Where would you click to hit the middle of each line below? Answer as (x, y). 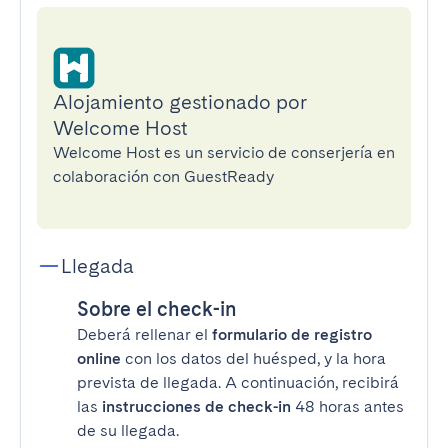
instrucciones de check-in (196, 406)
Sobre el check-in (157, 309)
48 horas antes (347, 406)
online (99, 358)
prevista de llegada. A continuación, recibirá (238, 382)
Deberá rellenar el (144, 334)
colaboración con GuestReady (163, 176)
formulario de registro (292, 334)
